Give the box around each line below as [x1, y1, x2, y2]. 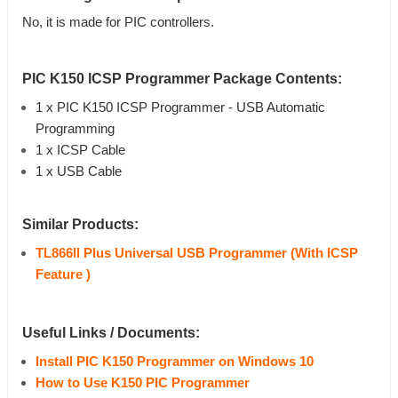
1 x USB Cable [36, 164, 122, 179]
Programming [36, 122, 115, 137]
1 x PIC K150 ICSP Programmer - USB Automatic [36, 100, 325, 115]
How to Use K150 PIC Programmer [36, 376, 250, 391]
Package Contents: [213, 71, 342, 87]
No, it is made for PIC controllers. [22, 15, 214, 30]
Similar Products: [22, 217, 139, 233]
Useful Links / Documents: [22, 325, 200, 341]
